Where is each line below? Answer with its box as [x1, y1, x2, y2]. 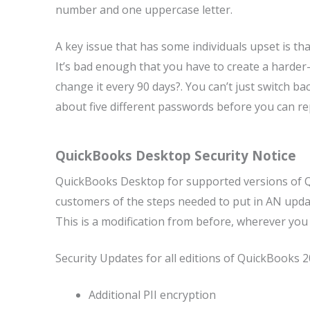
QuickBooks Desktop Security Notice [55, 147, 296, 164]
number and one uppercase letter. [55, 2, 232, 17]
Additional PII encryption [89, 287, 216, 302]
